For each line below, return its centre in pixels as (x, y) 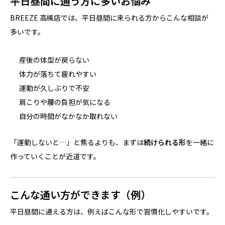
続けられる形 (165, 142)
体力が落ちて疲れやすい (58, 74)
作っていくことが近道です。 (55, 156)
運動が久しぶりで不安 (54, 88)
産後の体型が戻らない (54, 60)
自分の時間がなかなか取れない (69, 116)
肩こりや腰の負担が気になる (65, 102)
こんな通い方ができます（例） (80, 194)
